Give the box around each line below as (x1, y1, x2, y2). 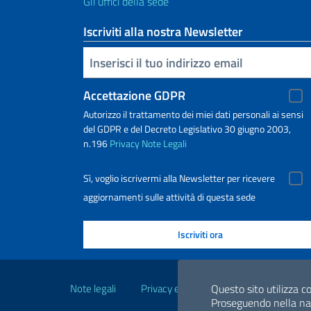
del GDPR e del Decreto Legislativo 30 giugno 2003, (83, 121, 291, 137)
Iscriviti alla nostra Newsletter (83, 22, 243, 42)
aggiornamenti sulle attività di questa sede (83, 190, 255, 205)
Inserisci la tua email (86, 52, 95, 72)
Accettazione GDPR (83, 86, 185, 106)
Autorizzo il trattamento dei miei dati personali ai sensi (83, 107, 303, 122)
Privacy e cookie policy (141, 280, 237, 297)
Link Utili (63, 255, 148, 289)
